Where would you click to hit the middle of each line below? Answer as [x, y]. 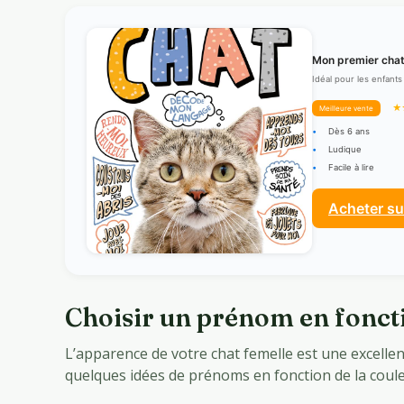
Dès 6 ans [349, 132]
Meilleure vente [346, 109]
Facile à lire [351, 168]
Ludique [345, 150]
